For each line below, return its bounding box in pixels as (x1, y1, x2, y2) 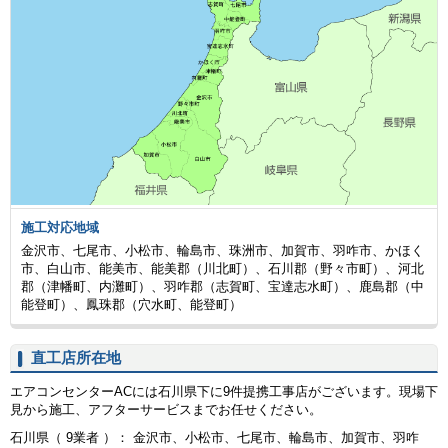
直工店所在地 (31, 348, 121, 366)
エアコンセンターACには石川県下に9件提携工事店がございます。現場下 (10, 383, 438, 399)
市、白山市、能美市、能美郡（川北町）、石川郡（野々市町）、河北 (21, 260, 424, 276)
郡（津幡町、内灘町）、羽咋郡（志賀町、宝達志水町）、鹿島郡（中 (21, 278, 424, 294)
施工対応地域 (21, 219, 99, 235)
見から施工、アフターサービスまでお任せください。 (10, 401, 322, 417)
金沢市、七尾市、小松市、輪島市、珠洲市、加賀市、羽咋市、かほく (21, 242, 424, 258)
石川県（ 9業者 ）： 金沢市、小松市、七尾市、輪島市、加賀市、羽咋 (10, 429, 419, 445)
